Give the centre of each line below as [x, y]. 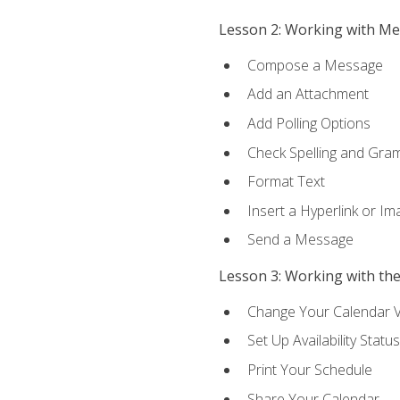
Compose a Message [315, 65]
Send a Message [300, 240]
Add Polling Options [308, 124]
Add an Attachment [308, 94]
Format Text [286, 182]
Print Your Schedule [309, 369]
